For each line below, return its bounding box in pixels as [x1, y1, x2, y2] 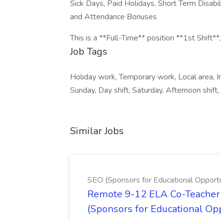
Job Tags [70, 45, 108, 58]
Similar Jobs [70, 124, 124, 138]
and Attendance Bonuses [70, 11, 157, 22]
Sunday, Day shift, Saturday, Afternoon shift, [70, 85, 219, 96]
